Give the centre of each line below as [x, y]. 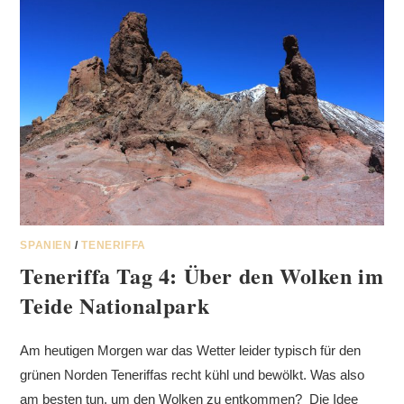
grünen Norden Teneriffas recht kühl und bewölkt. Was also [193, 375]
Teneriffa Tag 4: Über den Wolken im [202, 276]
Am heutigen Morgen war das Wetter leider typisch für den [191, 351]
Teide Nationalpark [115, 306]
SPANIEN [46, 246]
